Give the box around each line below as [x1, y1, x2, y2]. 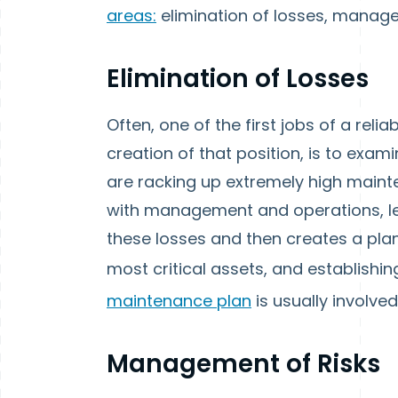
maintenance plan [107, 290, 251, 312]
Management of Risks [107, 346, 380, 381]
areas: [107, 4, 156, 27]
